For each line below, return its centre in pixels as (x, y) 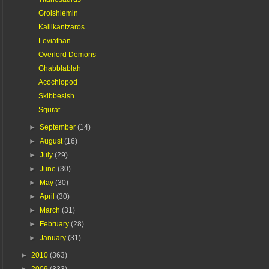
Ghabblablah (59, 68)
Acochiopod (58, 82)
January (54, 237)
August (52, 141)
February (56, 224)
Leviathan (54, 41)
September (59, 127)
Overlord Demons (67, 54)
